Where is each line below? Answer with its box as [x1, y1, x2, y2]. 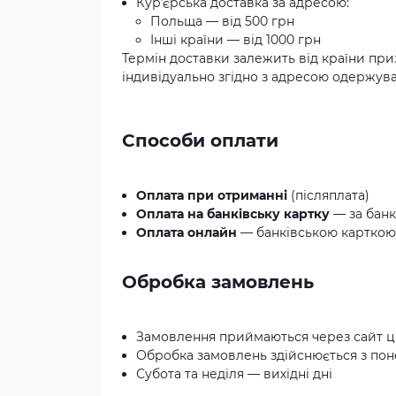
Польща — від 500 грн [150, 13, 294, 30]
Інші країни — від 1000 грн [150, 32, 321, 49]
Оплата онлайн [136, 225, 237, 241]
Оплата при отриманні [136, 187, 287, 204]
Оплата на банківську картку [136, 206, 330, 223]
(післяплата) [287, 187, 369, 204]
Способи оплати [122, 130, 278, 152]
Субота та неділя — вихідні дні [136, 366, 332, 383]
